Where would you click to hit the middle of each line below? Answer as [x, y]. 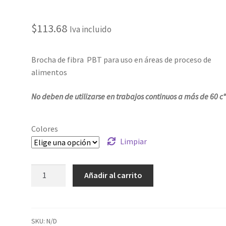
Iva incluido [91, 30]
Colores [45, 128]
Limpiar [133, 141]
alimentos [49, 72]
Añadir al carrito [113, 175]
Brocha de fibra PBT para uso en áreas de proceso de [122, 60]
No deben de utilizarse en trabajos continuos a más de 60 [125, 96]
